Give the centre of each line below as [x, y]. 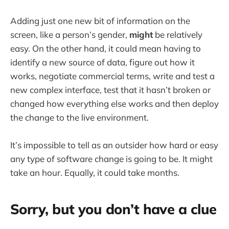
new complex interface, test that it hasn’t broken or [110, 89]
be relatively [178, 34]
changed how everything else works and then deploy [114, 103]
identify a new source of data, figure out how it [102, 62]
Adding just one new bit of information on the [100, 20]
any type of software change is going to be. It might [111, 158]
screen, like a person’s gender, [70, 34]
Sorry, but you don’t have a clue [113, 209]
